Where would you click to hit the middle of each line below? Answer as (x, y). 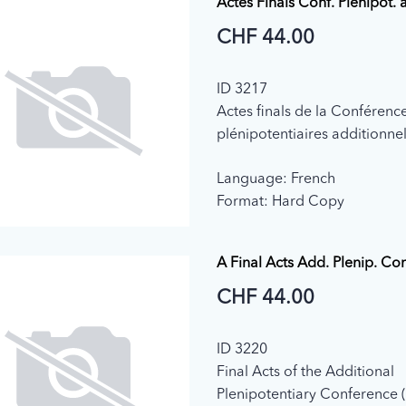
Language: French (275, 180)
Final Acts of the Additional (305, 373)
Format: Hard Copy (280, 203)
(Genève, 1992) (266, 158)
